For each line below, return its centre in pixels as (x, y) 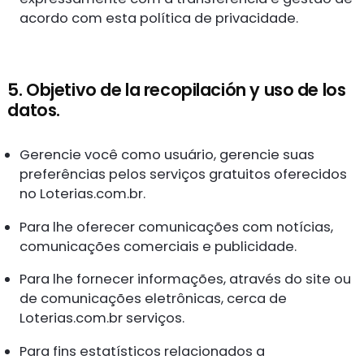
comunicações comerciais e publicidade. (158, 246)
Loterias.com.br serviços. (102, 318)
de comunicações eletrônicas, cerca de (154, 299)
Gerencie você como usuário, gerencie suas (167, 155)
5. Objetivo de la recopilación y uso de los (177, 89)
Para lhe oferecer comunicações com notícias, (177, 227)
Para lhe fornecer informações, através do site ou (186, 279)
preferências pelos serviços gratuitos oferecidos (184, 175)
